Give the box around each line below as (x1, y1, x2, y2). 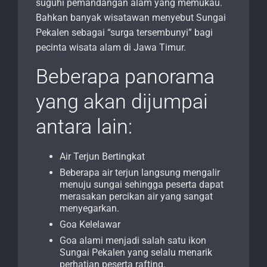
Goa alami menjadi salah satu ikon (60, 235, 206, 247)
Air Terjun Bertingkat (60, 151, 145, 163)
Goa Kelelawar (60, 219, 120, 231)
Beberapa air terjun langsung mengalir (60, 167, 220, 179)
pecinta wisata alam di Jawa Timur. (36, 42, 186, 54)
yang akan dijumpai (36, 89, 208, 114)
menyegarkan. (60, 203, 119, 215)
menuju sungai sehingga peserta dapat (60, 179, 223, 191)
